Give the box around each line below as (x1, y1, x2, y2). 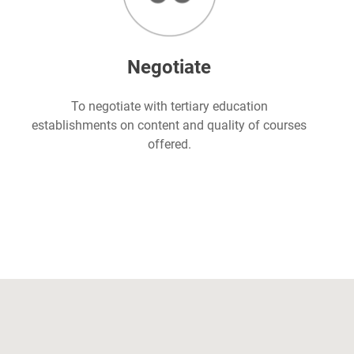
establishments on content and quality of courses (32, 118, 307, 134)
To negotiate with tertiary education (70, 99, 268, 115)
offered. (147, 137, 191, 153)
